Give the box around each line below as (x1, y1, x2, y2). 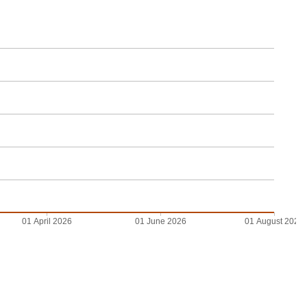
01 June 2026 (134, 217, 186, 227)
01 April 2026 (21, 217, 72, 227)
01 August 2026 (245, 217, 304, 227)
